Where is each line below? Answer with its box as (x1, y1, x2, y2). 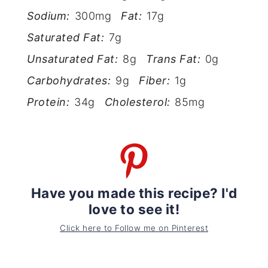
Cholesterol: (104, 96, 170, 109)
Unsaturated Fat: (27, 53, 118, 66)
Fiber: (139, 74, 170, 87)
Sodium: (27, 10, 70, 23)
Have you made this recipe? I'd (31, 184, 237, 201)
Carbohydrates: (27, 74, 111, 87)
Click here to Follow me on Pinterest (60, 223, 208, 233)
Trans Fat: (146, 53, 201, 66)
